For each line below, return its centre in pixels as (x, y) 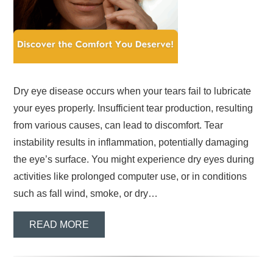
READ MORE (59, 224)
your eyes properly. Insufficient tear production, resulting (133, 108)
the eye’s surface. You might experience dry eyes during (134, 160)
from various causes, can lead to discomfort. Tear (119, 126)
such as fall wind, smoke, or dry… (86, 194)
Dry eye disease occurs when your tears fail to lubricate (133, 91)
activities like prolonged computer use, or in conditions (130, 177)
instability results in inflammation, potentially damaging (131, 143)
